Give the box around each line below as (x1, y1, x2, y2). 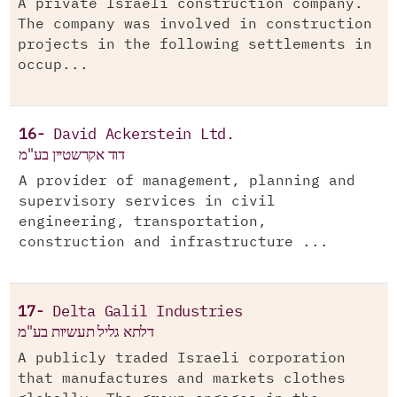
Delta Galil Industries (52, 305, 243, 320)
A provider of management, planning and (19, 175, 355, 188)
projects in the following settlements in (18, 38, 372, 51)
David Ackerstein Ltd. (53, 128, 235, 143)
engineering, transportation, (19, 215, 267, 229)
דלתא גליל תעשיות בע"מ (18, 321, 154, 343)
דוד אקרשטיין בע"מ (19, 144, 125, 166)
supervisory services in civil (19, 195, 276, 208)
